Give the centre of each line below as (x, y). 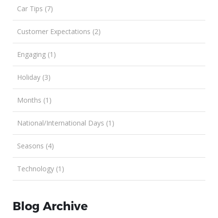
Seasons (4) (36, 145)
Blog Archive (50, 205)
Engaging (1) (37, 54)
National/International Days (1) (66, 123)
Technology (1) (41, 168)
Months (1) (35, 100)
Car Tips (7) (35, 8)
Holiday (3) (34, 77)
